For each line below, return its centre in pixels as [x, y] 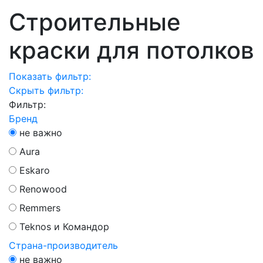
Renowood [43, 189]
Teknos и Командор [64, 227]
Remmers [40, 208]
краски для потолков [131, 50]
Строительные [95, 22]
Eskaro [35, 170]
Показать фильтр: [50, 76]
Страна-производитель [63, 245]
